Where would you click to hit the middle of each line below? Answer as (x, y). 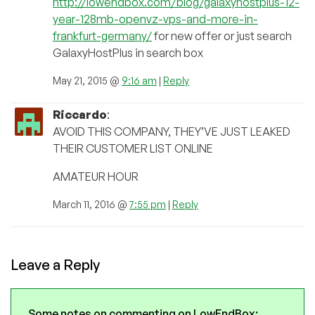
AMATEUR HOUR (96, 177)
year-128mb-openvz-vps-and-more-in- (155, 19)
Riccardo (80, 115)
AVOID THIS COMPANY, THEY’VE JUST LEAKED (172, 132)
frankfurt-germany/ (102, 36)
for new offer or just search (222, 36)
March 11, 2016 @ (91, 205)
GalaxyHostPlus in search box (128, 53)
